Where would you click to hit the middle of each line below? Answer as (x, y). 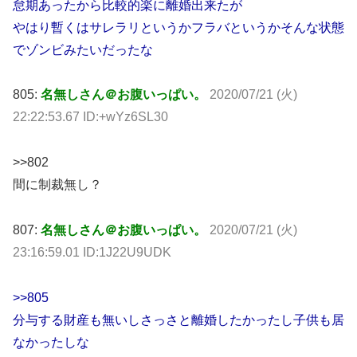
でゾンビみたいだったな (83, 49)
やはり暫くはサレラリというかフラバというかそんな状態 (178, 27)
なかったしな (51, 342)
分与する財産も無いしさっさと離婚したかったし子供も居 (178, 320)
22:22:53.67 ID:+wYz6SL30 (90, 117)
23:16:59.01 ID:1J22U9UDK (92, 253)
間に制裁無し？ (57, 185)
